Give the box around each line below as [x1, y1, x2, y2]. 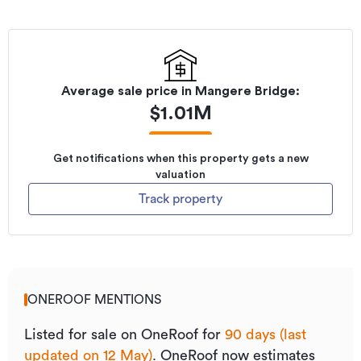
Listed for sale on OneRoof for [24, 326, 225, 342]
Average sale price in [61, 84, 195, 98]
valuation [156, 168, 205, 180]
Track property [139, 192, 222, 205]
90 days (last [225, 326, 306, 342]
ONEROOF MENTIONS [27, 293, 161, 306]
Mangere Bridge [195, 84, 296, 98]
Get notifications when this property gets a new [52, 152, 309, 164]
